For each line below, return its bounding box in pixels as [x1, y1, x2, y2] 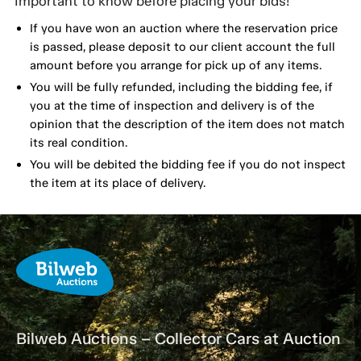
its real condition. [29, 135, 127, 150]
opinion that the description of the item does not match [29, 116, 345, 131]
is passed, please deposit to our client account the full [29, 39, 335, 54]
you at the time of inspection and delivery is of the [29, 98, 314, 113]
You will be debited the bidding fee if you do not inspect [29, 156, 346, 172]
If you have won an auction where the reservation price [29, 20, 338, 35]
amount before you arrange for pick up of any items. [29, 57, 322, 73]
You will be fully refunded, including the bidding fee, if [29, 79, 333, 94]
